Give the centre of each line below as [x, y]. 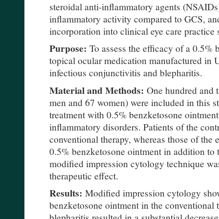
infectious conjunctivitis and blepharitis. [126, 73]
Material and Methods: [97, 90]
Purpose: [68, 48]
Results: [66, 193]
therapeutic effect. [85, 175]
